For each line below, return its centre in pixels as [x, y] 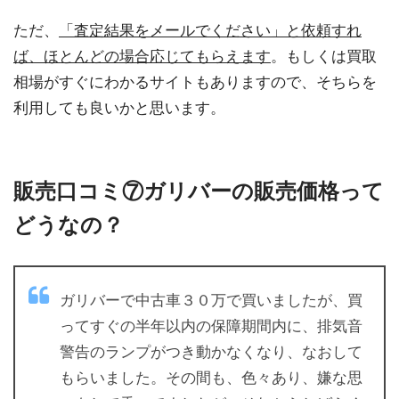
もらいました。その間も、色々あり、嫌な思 [211, 378]
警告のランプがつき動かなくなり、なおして [211, 352]
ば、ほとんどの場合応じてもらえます [142, 57]
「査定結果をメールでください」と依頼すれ [210, 31]
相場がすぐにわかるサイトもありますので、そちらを [195, 83]
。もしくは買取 [324, 57]
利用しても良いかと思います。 [119, 109]
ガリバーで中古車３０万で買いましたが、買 [211, 300]
